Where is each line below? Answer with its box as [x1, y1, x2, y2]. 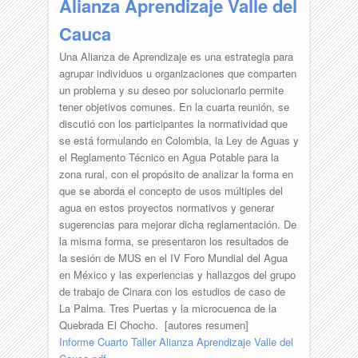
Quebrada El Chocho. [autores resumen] [58, 316, 249, 332]
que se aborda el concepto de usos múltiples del [58, 182, 283, 198]
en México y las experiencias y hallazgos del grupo [58, 266, 296, 282]
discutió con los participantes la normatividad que [58, 115, 288, 131]
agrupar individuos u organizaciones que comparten [58, 65, 296, 81]
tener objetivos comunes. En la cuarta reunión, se [58, 98, 289, 114]
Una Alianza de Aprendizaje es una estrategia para [58, 48, 293, 64]
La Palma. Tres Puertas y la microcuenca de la [58, 300, 276, 316]
